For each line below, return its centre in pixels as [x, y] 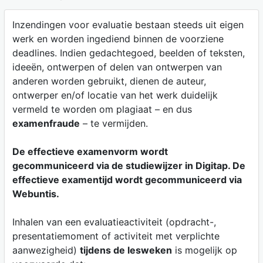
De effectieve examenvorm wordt [90, 151]
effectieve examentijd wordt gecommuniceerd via [127, 179]
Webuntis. [36, 193]
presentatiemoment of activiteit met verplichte [116, 236]
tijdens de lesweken [126, 250]
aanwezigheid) [46, 250]
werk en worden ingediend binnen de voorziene [118, 38]
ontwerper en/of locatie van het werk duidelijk [115, 95]
